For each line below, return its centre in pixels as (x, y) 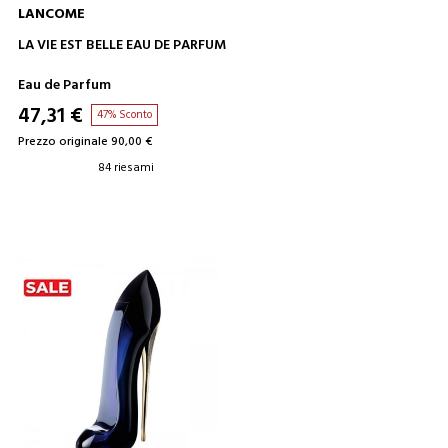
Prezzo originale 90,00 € (84, 141)
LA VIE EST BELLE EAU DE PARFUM (121, 45)
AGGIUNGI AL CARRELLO (223, 41)
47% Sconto (124, 114)
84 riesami (125, 167)
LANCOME (51, 14)
